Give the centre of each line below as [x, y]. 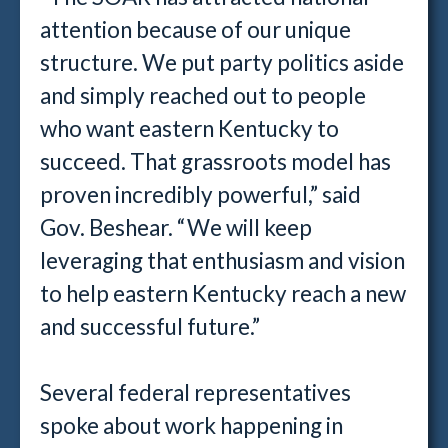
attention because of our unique [195, 29]
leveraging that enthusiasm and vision [222, 260]
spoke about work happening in [191, 425]
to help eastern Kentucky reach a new [223, 293]
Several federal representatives [195, 392]
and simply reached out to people [203, 95]
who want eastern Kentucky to [189, 128]
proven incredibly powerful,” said [200, 194]
